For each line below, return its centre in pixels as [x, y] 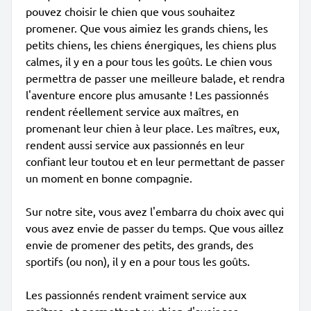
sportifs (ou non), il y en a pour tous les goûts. [138, 261]
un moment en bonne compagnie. [109, 178]
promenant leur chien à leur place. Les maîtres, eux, [153, 128]
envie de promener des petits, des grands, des [140, 244]
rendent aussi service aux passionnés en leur [135, 144]
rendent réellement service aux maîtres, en [132, 111]
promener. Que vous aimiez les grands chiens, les [147, 28]
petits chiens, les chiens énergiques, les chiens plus [151, 44]
